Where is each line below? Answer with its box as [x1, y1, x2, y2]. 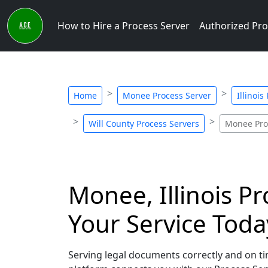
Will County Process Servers [89, 118, 199, 129]
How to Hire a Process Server [57, 19, 190, 32]
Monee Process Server [123, 90, 211, 101]
